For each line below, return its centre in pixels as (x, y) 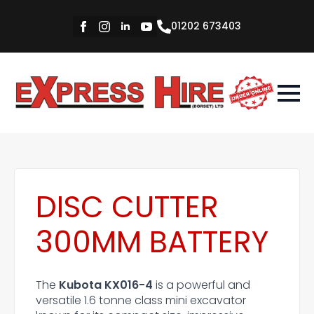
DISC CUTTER (127, 207)
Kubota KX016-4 (106, 285)
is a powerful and (202, 285)
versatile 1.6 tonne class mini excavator (141, 300)
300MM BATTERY (152, 242)
